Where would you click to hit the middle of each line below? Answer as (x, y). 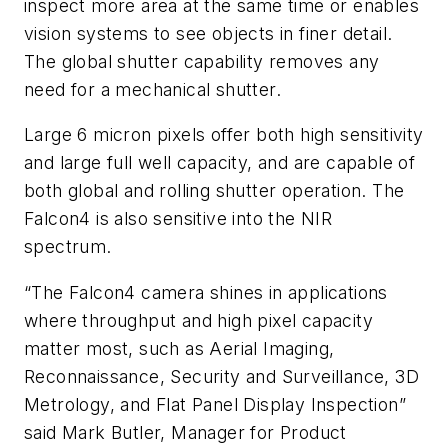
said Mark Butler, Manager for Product (185, 432)
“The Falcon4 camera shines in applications (206, 292)
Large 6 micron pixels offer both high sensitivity (224, 135)
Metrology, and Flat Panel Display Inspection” (215, 404)
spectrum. (68, 247)
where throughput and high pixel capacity (198, 320)
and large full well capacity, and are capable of (220, 163)
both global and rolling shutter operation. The (214, 191)
